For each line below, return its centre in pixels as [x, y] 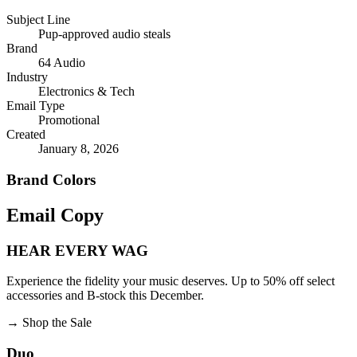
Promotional [69, 120]
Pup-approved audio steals [104, 34]
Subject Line [38, 20]
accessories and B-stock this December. [105, 296]
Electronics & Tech [86, 92]
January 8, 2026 [78, 149]
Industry [27, 77]
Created [26, 135]
